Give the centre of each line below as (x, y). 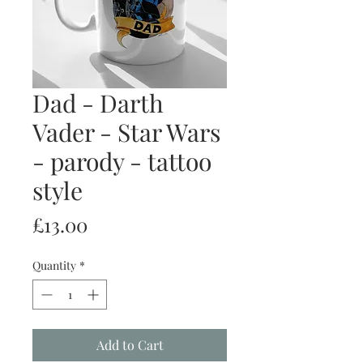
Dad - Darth (98, 103)
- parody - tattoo (122, 162)
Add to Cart (130, 345)
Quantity (54, 266)
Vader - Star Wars (126, 132)
